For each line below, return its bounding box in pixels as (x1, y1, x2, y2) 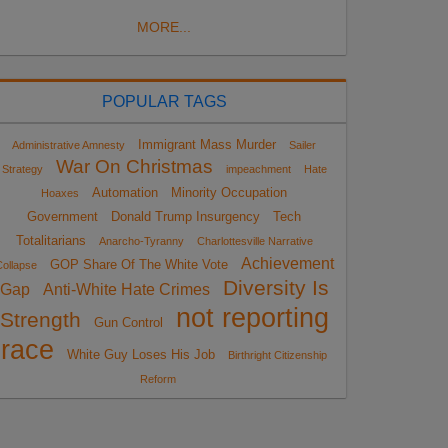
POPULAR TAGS (101, 92, 227, 110)
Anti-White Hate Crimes (42, 280, 210, 298)
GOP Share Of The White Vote (49, 256, 228, 272)
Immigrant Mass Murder (138, 136, 276, 152)
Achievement (240, 254, 334, 272)
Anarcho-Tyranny (98, 234, 184, 247)
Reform (139, 372, 176, 385)
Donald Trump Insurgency (111, 208, 260, 224)
